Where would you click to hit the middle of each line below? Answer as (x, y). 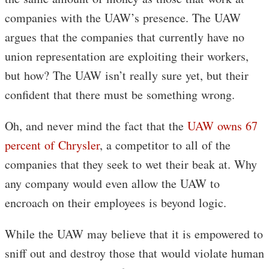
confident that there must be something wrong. (120, 95)
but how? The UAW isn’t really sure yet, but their (127, 75)
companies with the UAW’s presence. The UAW (123, 18)
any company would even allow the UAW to (112, 183)
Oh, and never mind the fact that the (96, 126)
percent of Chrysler (52, 145)
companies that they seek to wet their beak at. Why (131, 164)
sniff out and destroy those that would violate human (134, 253)
